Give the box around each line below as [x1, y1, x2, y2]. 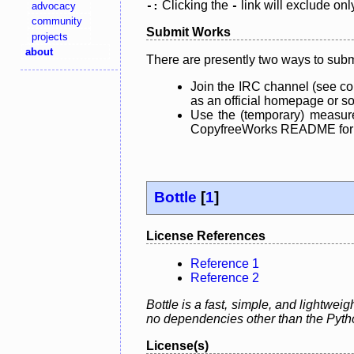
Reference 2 [190, 271, 259, 285]
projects [32, 30, 69, 43]
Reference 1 [190, 257, 259, 271]
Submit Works [146, 24, 231, 39]
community [32, 15, 83, 28]
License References [146, 229, 265, 243]
